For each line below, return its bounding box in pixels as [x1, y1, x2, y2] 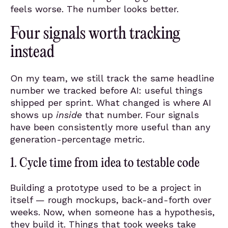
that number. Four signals [82, 109, 199, 120]
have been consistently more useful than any [10, 122, 210, 132]
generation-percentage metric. [10, 134, 145, 145]
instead [10, 44, 54, 62]
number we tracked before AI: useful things [10, 85, 203, 96]
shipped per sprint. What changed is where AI [10, 97, 211, 108]
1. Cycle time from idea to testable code [10, 156, 199, 170]
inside [56, 109, 82, 120]
